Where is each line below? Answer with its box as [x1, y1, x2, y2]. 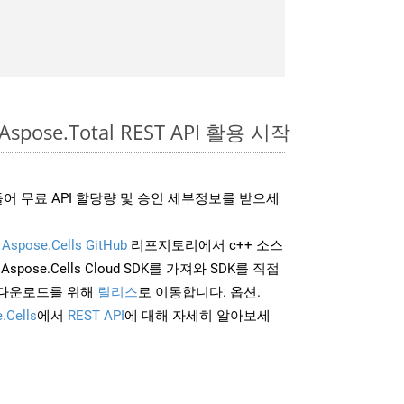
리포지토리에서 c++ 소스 [127, 236, 283, 253]
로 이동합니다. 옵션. [138, 283, 261, 300]
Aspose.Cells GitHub [2, 236, 127, 253]
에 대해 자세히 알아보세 [124, 307, 271, 324]
